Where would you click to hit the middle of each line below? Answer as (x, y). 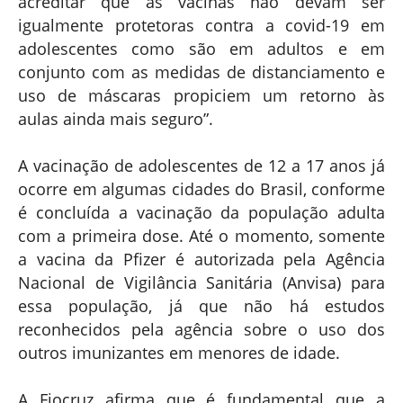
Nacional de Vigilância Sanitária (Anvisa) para (201, 282)
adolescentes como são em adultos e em (201, 48)
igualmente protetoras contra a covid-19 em (201, 25)
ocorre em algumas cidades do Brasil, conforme (201, 188)
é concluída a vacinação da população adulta (201, 212)
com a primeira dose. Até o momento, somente (201, 235)
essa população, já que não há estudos (201, 305)
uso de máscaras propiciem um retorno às (201, 95)
